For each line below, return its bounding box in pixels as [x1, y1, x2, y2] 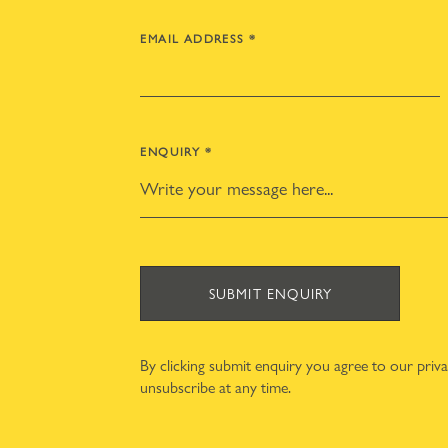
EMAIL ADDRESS [140, 29, 245, 47]
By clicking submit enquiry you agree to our [140, 353, 418, 376]
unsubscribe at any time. [140, 375, 292, 398]
